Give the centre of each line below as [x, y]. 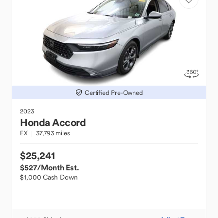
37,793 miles [53, 133]
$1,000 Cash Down [49, 177]
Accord [69, 122]
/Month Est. [58, 167]
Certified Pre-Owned [114, 92]
